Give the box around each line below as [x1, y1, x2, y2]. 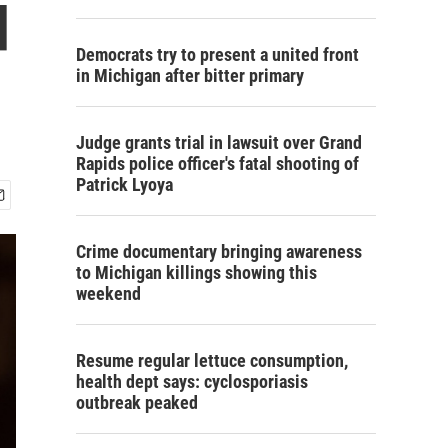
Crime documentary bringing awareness [76, 241, 362, 262]
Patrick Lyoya [76, 174, 173, 195]
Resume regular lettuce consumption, [76, 350, 348, 371]
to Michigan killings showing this [76, 262, 317, 283]
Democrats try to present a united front [76, 44, 359, 65]
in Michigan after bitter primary [76, 65, 304, 86]
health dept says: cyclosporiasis [76, 371, 308, 392]
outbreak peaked [76, 392, 198, 413]
